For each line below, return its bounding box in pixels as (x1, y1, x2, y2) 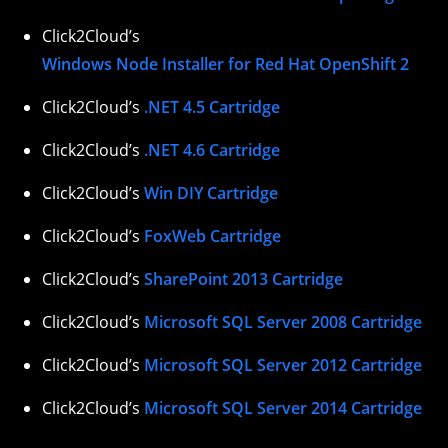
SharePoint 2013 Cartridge (144, 267, 343, 290)
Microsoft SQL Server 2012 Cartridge (144, 353, 422, 376)
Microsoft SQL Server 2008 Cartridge (144, 310, 422, 333)
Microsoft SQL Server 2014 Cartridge (144, 396, 422, 419)
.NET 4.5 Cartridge (144, 95, 280, 118)
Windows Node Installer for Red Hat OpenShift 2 (42, 52, 409, 75)
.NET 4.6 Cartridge (144, 138, 280, 161)
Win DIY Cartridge (144, 181, 278, 204)
